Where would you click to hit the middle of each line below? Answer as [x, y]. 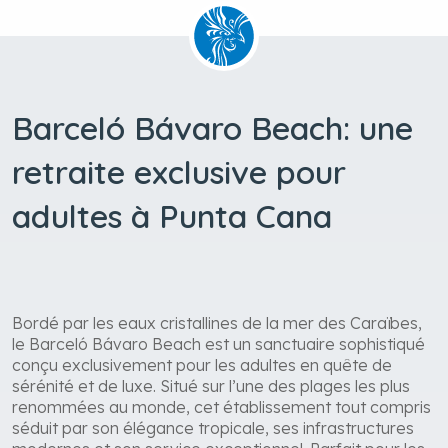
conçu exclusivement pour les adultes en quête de [202, 364]
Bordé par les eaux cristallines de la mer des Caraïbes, [217, 322]
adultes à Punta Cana [172, 215]
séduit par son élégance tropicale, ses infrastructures [213, 427]
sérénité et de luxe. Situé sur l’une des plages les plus [211, 385]
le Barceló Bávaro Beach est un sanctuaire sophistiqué [218, 343]
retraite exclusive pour [179, 171]
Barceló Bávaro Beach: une [212, 127]
